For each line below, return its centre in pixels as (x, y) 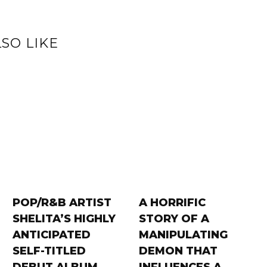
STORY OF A (174, 219)
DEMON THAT (178, 251)
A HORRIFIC (172, 203)
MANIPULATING (183, 235)
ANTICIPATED (52, 235)
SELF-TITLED (49, 251)
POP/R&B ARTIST (62, 203)
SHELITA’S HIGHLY (64, 219)
